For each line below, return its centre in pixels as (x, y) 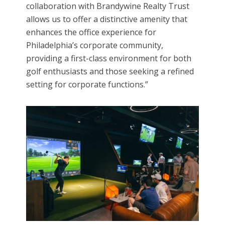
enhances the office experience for (91, 32)
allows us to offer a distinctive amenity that (107, 19)
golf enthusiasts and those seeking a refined (110, 71)
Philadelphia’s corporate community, (95, 45)
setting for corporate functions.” (87, 84)
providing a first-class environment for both (109, 58)
